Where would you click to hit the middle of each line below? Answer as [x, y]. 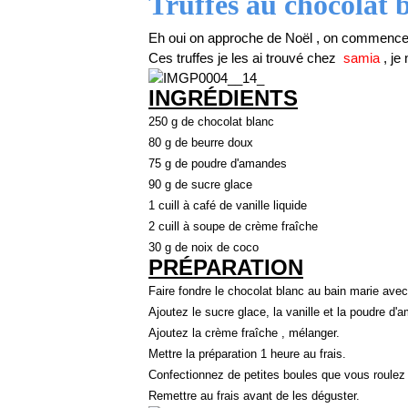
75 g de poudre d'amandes [218, 163]
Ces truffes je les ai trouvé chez [246, 58]
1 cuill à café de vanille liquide [228, 205]
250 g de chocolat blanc [211, 122]
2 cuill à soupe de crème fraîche [233, 226]
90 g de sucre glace [200, 184]
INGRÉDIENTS [223, 98]
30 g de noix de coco [204, 247]
